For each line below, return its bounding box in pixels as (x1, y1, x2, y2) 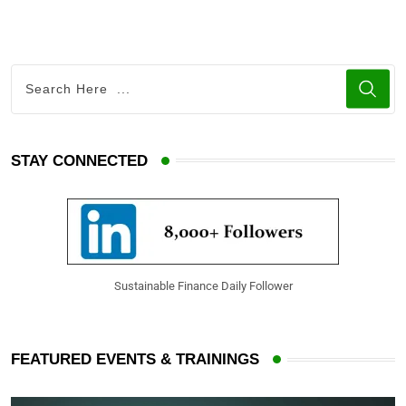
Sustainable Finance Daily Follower (113, 279, 293, 294)
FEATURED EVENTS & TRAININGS (11, 351, 259, 369)
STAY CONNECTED (11, 151, 148, 169)
